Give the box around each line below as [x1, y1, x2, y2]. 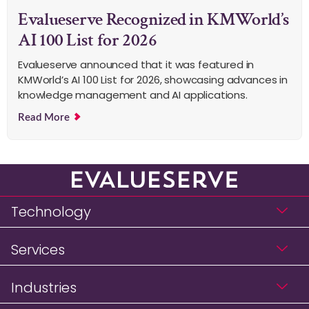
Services [11, 240, 65, 260]
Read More [18, 112, 72, 123]
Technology [11, 202, 91, 222]
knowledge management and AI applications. [18, 87, 248, 102]
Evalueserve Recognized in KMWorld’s [18, 7, 290, 31]
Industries [11, 278, 77, 298]
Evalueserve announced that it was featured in [18, 57, 255, 72]
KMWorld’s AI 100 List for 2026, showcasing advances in [18, 72, 288, 87]
